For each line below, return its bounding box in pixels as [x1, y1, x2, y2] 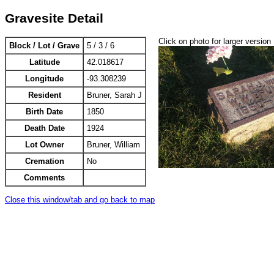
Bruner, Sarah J [87, 91, 142, 100]
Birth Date [26, 107, 63, 117]
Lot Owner [24, 140, 64, 150]
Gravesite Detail [5, 10, 103, 26]
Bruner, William [87, 140, 140, 150]
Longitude [25, 74, 64, 84]
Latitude [29, 57, 60, 67]
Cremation [24, 157, 64, 166]
